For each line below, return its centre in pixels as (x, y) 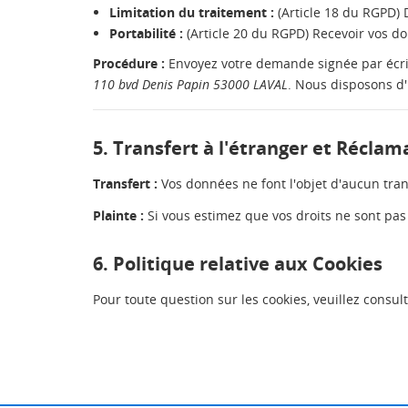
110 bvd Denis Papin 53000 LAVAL (190, 84)
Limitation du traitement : (192, 12)
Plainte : (118, 215)
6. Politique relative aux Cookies (238, 264)
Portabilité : (146, 33)
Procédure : (129, 63)
